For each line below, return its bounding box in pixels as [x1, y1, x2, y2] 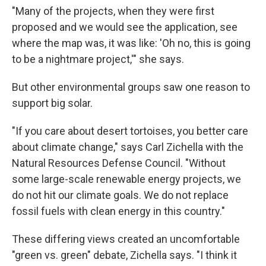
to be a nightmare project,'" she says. [12, 53, 184, 66]
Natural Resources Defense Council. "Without [12, 157, 226, 170]
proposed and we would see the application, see [12, 21, 237, 34]
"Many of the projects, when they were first [12, 5, 214, 18]
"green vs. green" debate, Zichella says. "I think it [12, 249, 237, 262]
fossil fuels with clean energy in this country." [12, 205, 225, 218]
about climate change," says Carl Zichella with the [12, 141, 243, 154]
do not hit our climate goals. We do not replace [12, 189, 229, 202]
